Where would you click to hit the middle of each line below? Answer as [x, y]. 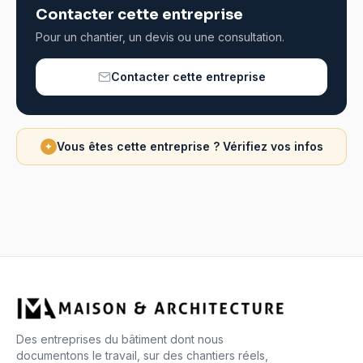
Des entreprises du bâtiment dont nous [120, 339]
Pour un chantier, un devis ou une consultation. [160, 37]
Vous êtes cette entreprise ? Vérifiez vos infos [190, 146]
